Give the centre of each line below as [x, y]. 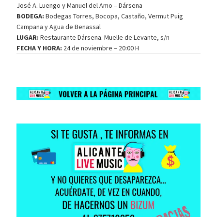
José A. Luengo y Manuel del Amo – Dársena [80, 6]
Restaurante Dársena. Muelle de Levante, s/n [104, 38]
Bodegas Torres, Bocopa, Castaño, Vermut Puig [115, 16]
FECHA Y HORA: [39, 48]
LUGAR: [28, 38]
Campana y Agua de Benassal [59, 27]
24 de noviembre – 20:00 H [101, 48]
